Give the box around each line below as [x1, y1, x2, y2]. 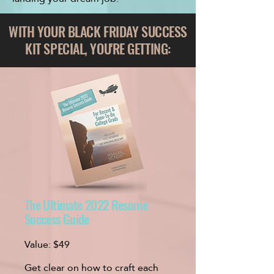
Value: [24, 235, 53, 254]
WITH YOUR [9, 21, 68, 41]
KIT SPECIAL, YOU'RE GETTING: [25, 39, 171, 58]
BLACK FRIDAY [67, 21, 139, 41]
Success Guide [24, 209, 89, 228]
